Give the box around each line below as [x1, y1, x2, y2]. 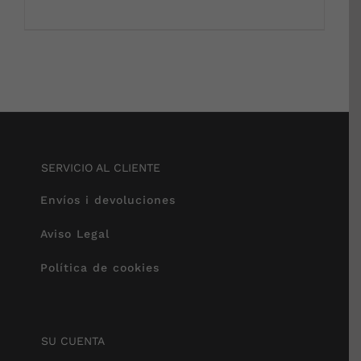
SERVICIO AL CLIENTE [41, 160, 160, 174]
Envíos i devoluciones [40, 193, 176, 206]
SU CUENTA [41, 334, 105, 347]
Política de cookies [40, 260, 160, 274]
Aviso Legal [40, 226, 110, 240]
